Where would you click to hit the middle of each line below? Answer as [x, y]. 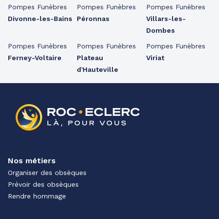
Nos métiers [32, 161]
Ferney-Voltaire [35, 58]
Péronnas [93, 19]
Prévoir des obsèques [43, 184]
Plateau [90, 58]
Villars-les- [166, 19]
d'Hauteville [98, 69]
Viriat [155, 58]
